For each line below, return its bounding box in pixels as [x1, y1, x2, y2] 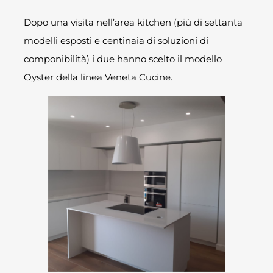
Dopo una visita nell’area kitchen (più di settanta [24, 16, 243, 28]
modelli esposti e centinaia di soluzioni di [24, 34, 209, 46]
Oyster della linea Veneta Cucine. [24, 71, 173, 83]
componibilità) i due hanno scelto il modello [24, 52, 222, 65]
